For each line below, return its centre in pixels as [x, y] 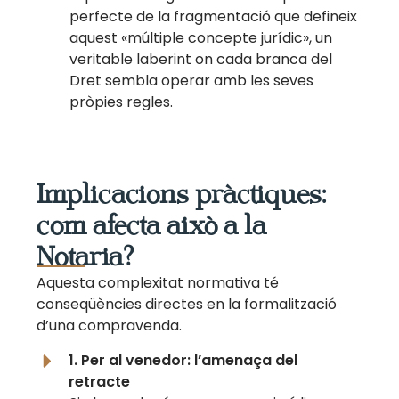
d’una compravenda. [110, 326]
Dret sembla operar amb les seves [192, 81]
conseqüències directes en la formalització [187, 305]
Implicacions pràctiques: [182, 195]
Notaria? [85, 257]
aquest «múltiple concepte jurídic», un [201, 38]
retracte [100, 381]
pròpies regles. [122, 102]
